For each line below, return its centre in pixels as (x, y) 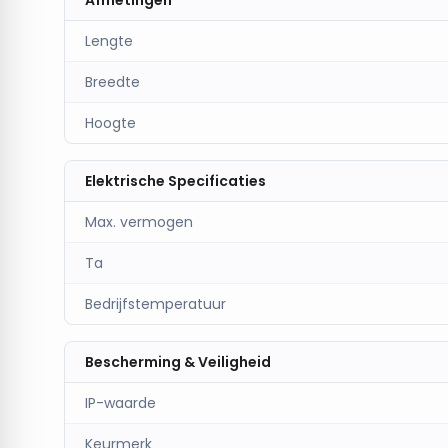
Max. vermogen (139, 222)
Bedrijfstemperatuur (155, 304)
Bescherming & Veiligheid (178, 362)
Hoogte (110, 123)
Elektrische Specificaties (175, 181)
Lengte (109, 41)
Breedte (112, 82)
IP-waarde (120, 403)
